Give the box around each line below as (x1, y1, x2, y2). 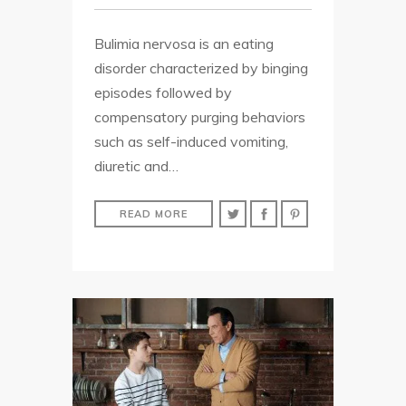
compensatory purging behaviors (94, 108, 305, 127)
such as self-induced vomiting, (94, 132, 288, 151)
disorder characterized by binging (94, 59, 308, 78)
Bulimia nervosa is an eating (94, 34, 274, 53)
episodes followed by (94, 83, 232, 102)
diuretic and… (94, 157, 179, 176)
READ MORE (120, 208, 188, 221)
